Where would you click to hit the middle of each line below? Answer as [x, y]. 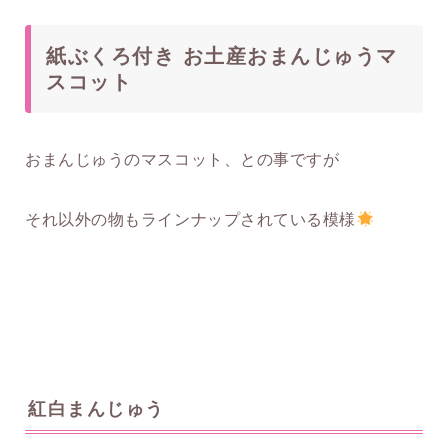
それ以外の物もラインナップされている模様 [191, 220]
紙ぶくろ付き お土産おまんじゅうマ [222, 56]
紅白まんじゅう [194, 409]
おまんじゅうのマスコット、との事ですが [182, 160]
